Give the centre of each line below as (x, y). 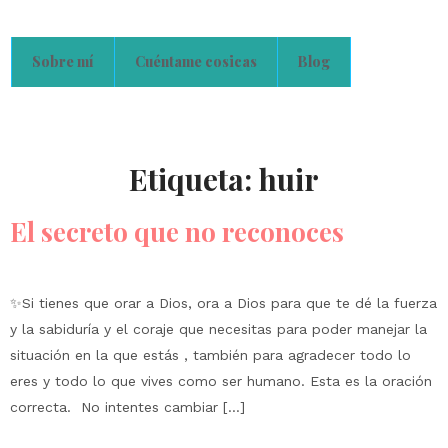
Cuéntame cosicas (196, 61)
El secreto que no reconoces (177, 231)
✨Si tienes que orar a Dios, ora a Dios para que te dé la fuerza (223, 303)
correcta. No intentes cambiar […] (127, 407)
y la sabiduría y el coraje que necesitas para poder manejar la (218, 329)
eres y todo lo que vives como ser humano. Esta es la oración (221, 381)
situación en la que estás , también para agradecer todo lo (210, 355)
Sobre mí (63, 61)
